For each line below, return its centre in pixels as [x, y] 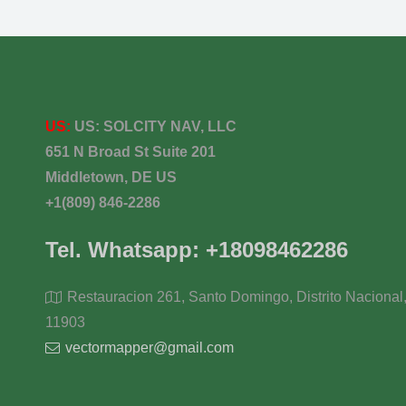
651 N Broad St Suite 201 [130, 152]
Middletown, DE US [111, 178]
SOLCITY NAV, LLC [169, 127]
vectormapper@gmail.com [150, 348]
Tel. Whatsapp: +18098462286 [196, 250]
